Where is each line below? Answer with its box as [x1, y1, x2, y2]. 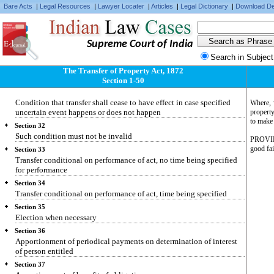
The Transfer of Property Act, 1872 [63, 66, 184, 75]
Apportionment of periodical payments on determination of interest [15, 237, 237, 246]
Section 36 [15, 228, 45, 234]
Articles [151, 2, 173, 10]
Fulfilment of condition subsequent [15, 50, 132, 59]
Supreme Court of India [87, 39, 193, 50]
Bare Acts [4, 2, 32, 10]
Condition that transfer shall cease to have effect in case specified [15, 98, 231, 107]
